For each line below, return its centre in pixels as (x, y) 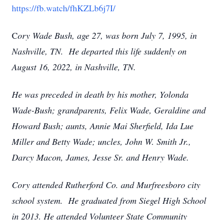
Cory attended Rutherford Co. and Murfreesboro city (106, 185)
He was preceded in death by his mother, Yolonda (100, 94)
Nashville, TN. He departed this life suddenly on (99, 51)
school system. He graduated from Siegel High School (109, 200)
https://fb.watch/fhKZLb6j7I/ (64, 8)
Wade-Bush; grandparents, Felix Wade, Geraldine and (109, 110)
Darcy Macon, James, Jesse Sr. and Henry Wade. (100, 157)
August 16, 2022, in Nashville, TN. (74, 67)
